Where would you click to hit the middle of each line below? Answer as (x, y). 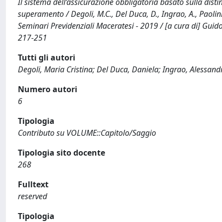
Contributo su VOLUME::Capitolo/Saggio (87, 133)
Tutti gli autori (47, 57)
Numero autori (48, 89)
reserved (32, 196)
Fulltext (33, 184)
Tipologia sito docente (61, 153)
